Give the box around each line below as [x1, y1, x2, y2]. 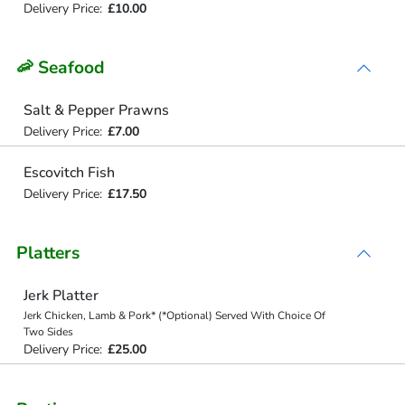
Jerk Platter [23, 286, 99, 306]
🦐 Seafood [16, 56, 105, 80]
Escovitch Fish [23, 162, 115, 183]
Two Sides [23, 325, 73, 339]
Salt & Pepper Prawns [23, 100, 169, 120]
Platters [16, 241, 80, 265]
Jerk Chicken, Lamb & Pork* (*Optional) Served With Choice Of [23, 308, 325, 323]
